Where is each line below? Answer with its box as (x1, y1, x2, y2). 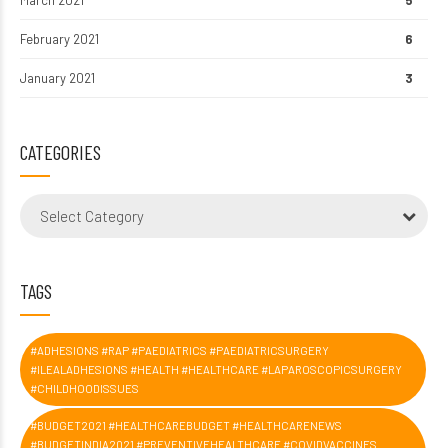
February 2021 (20, 30, 99, 47)
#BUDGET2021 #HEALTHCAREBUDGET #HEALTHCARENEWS (30, 418, 342, 432)
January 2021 (20, 69, 95, 86)
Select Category (40, 206, 144, 225)
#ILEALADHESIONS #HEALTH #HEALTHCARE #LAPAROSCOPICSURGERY (30, 362, 402, 376)
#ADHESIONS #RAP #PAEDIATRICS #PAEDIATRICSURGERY (30, 343, 329, 357)
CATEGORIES (20, 139, 101, 164)
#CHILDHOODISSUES (30, 381, 139, 395)
